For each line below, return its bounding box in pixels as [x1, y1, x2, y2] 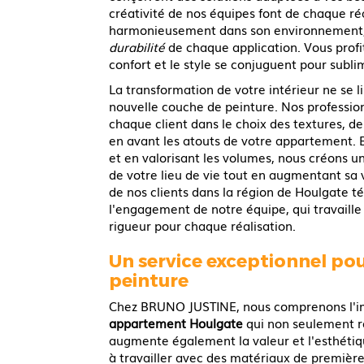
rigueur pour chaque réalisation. [109, 215, 297, 234]
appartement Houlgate [109, 313, 244, 331]
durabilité [109, 37, 166, 55]
